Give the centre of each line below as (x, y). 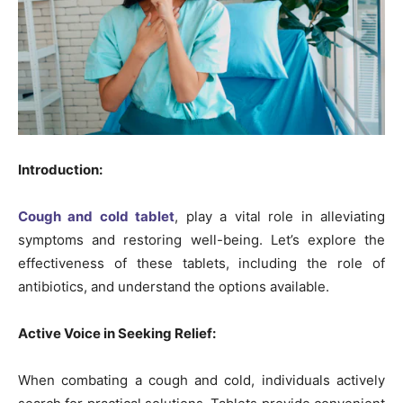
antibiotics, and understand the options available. (174, 286)
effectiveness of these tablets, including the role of (201, 263)
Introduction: (60, 169)
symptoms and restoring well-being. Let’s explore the (201, 239)
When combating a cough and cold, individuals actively (201, 380)
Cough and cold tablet (97, 216)
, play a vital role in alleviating (280, 216)
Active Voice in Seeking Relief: (117, 333)
